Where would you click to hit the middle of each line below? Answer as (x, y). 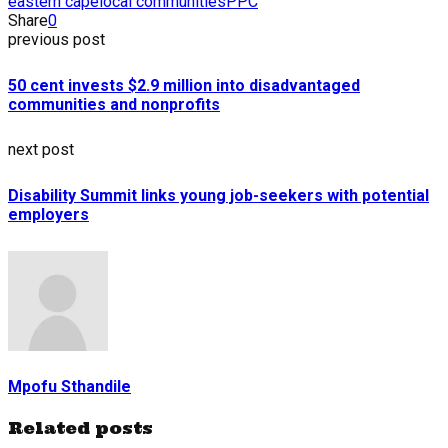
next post (41, 150)
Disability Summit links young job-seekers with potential (218, 196)
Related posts (80, 428)
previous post (56, 39)
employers (48, 215)
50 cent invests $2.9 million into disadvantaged (184, 85)
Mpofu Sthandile (69, 386)
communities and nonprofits (114, 104)
